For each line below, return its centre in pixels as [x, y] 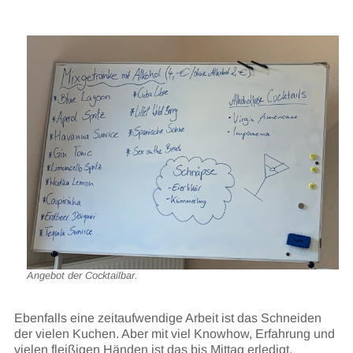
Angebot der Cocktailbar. [82, 276]
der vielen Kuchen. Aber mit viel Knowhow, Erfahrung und [174, 333]
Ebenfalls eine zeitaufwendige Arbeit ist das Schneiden [167, 318]
